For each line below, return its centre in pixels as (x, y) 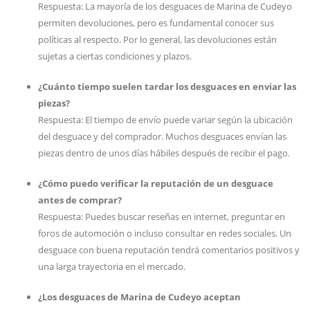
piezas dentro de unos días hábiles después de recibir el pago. (164, 153)
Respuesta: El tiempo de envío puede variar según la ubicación (165, 120)
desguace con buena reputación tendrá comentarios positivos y (169, 250)
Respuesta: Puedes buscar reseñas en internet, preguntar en (162, 217)
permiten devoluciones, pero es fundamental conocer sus (156, 23)
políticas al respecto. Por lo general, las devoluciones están (157, 39)
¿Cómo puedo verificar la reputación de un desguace (156, 183)
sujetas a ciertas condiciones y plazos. (115, 56)
